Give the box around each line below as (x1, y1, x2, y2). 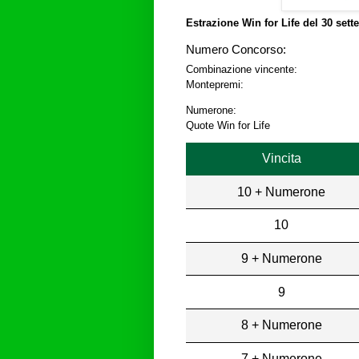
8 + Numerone (240, 318, 322, 333)
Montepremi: (186, 79, 244, 91)
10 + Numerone (237, 184, 326, 199)
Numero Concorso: (186, 43, 286, 57)
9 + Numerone (240, 251, 322, 265)
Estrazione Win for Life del (186, 17, 321, 30)
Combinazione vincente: (186, 63, 297, 76)
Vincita (261, 151, 301, 165)
